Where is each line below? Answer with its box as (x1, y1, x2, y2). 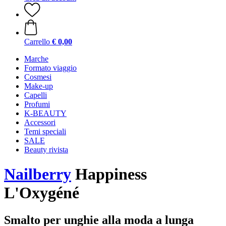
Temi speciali (24, 127, 66, 136)
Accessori (24, 118, 55, 127)
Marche (24, 54, 48, 63)
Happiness (71, 165, 147, 184)
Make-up (24, 82, 53, 90)
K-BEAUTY (24, 109, 67, 118)
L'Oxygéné (4, 184, 79, 202)
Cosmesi (24, 73, 51, 81)
